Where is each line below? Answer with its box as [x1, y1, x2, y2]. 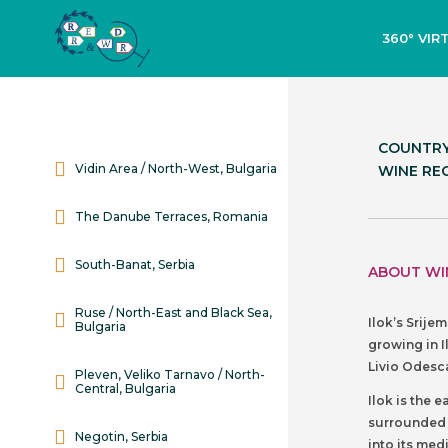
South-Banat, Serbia [75, 257, 195, 272]
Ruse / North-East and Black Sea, [75, 305, 272, 320]
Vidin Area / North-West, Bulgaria [75, 161, 277, 176]
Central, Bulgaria [75, 381, 176, 396]
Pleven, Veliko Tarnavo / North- [75, 367, 265, 382]
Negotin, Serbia [75, 429, 168, 444]
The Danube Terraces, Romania [75, 209, 268, 224]
